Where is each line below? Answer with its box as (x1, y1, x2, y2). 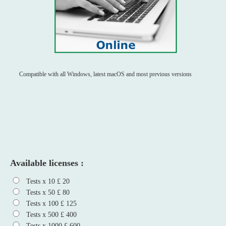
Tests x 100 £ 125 (26, 200, 77, 207)
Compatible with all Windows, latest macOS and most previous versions (19, 71, 192, 78)
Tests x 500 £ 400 (26, 211, 77, 218)
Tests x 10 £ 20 (26, 178, 70, 185)
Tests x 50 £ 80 (26, 189, 70, 196)
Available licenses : (10, 158, 84, 168)
